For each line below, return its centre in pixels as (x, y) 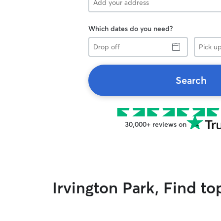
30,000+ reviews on (155, 124)
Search (191, 80)
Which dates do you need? (130, 29)
